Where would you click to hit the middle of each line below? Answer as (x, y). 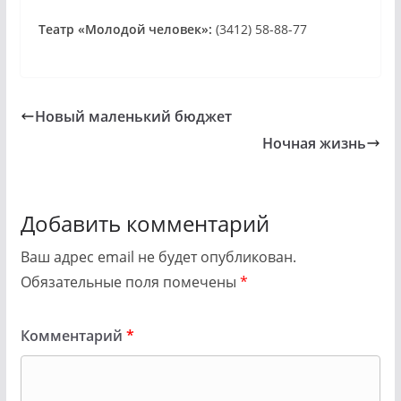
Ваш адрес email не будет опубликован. (158, 257)
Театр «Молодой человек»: (125, 30)
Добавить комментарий (145, 224)
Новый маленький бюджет (133, 117)
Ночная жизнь (315, 144)
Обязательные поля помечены (130, 282)
